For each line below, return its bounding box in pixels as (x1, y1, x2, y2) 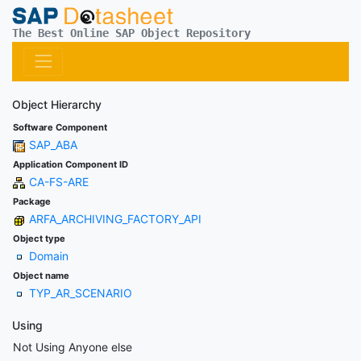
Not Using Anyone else (13, 339, 132, 354)
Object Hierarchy (12, 97, 102, 111)
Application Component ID (13, 158, 128, 170)
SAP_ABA (29, 137, 77, 151)
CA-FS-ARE (29, 174, 89, 189)
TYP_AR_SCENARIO (29, 285, 132, 300)
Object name (13, 269, 69, 281)
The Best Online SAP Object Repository (12, 26, 251, 39)
